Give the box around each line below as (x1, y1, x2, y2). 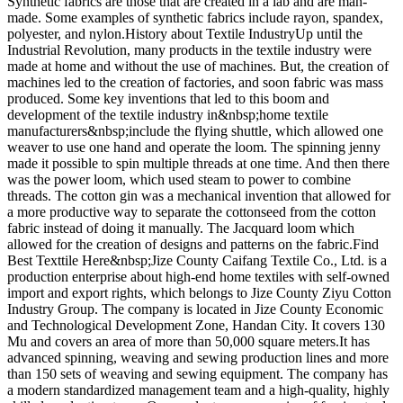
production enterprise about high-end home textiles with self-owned (7, 269, 390, 285)
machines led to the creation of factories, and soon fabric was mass (7, 75, 383, 91)
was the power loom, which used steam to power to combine (7, 172, 351, 188)
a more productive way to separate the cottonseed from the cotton (7, 204, 376, 220)
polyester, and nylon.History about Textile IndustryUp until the (7, 26, 363, 42)
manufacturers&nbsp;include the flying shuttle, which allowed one (7, 123, 383, 139)
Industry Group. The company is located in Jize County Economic (7, 301, 383, 318)
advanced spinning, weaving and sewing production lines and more (7, 350, 389, 366)
